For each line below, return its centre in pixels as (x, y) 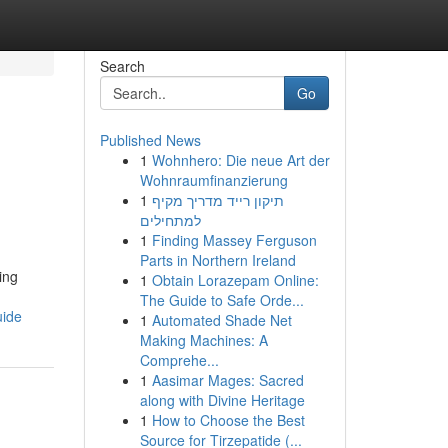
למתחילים (170, 220)
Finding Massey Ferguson (234, 240)
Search (122, 66)
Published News (150, 140)
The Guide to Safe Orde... (221, 300)
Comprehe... (179, 360)
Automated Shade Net (221, 320)
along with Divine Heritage (222, 400)
